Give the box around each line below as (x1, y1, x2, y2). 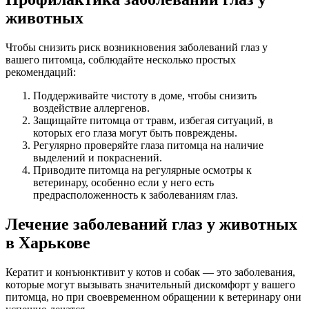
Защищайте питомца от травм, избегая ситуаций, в (33, 114, 273, 127)
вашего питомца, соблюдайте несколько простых (6, 54, 236, 66)
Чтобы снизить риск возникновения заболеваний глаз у (6, 41, 268, 54)
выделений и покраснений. (33, 152, 162, 164)
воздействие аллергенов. (33, 102, 150, 114)
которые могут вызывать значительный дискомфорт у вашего (6, 279, 295, 291)
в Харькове (6, 234, 90, 252)
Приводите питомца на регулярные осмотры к (33, 164, 252, 177)
